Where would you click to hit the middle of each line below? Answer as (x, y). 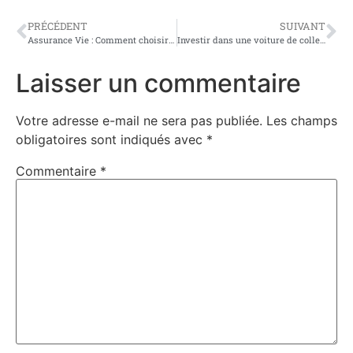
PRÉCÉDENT (58, 26)
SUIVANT (303, 26)
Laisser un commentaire (158, 83)
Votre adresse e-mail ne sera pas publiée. (139, 120)
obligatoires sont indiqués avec (111, 139)
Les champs (302, 120)
